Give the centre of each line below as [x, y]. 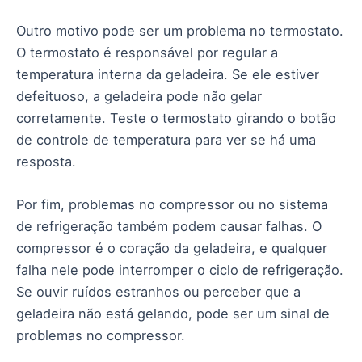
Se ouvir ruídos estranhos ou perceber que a [158, 292]
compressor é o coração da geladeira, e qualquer [172, 248]
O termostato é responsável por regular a [147, 52]
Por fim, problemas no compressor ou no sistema [172, 205]
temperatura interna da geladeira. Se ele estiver [168, 74]
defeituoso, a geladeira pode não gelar [139, 96]
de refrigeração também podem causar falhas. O [169, 227]
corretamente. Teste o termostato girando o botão [176, 118]
